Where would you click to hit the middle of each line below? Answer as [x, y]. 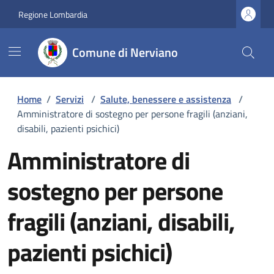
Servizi [70, 99]
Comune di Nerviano [125, 52]
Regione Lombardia [53, 14]
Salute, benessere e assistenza [166, 99]
